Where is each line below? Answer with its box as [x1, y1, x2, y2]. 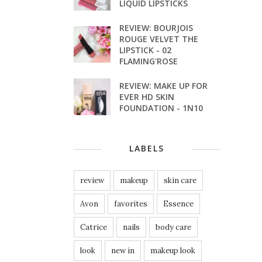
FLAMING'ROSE [119, 56, 178, 67]
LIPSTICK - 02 [119, 44, 171, 56]
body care [156, 222, 191, 232]
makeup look [150, 245, 195, 256]
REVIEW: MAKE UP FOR [119, 80, 208, 91]
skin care [164, 175, 196, 185]
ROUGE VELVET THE [119, 33, 198, 45]
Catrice [80, 222, 107, 232]
